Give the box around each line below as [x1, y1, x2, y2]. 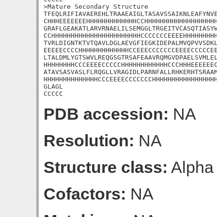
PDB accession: [44, 105, 169, 123]
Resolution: [44, 131, 134, 150]
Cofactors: [44, 185, 126, 203]
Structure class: [44, 158, 168, 176]
